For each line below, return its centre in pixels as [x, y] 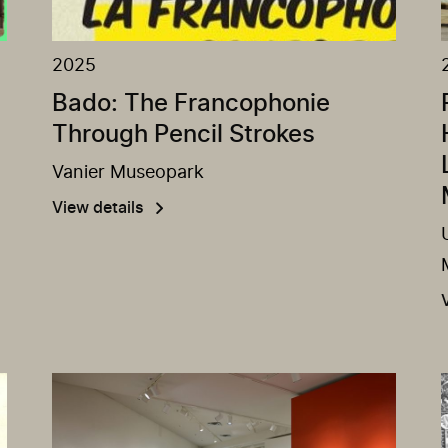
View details [98, 207]
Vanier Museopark [128, 172]
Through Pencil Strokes [184, 134]
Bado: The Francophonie [191, 103]
